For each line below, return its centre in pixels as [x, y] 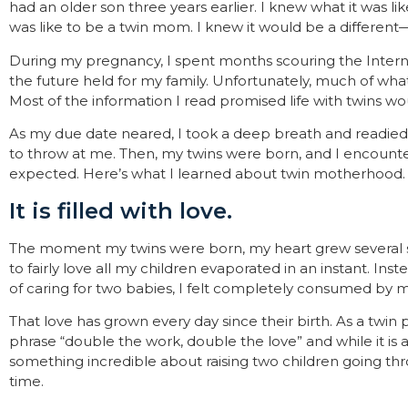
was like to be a [64, 27]
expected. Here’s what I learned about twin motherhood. [207, 174]
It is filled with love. [121, 210]
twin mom [155, 27]
